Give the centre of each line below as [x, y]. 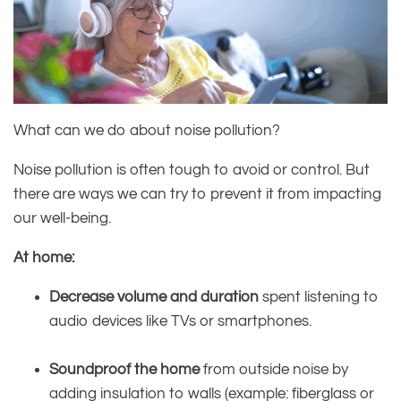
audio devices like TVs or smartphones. [180, 321]
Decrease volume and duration [154, 297]
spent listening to [319, 297]
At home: [44, 257]
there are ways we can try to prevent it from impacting [197, 194]
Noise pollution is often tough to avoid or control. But [192, 170]
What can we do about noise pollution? [147, 130]
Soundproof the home [124, 369]
